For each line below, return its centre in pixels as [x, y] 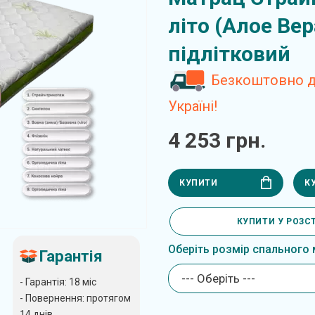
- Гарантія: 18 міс [58, 282]
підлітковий [229, 54]
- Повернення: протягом [75, 298]
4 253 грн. [217, 141]
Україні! [192, 106]
